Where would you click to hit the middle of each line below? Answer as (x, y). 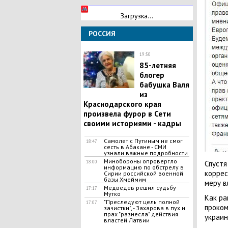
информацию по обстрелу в (144, 167)
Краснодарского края (122, 104)
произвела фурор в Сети (127, 114)
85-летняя (158, 65)
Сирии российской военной (143, 173)
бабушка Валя (164, 85)
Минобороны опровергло (140, 161)
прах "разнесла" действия (141, 214)
